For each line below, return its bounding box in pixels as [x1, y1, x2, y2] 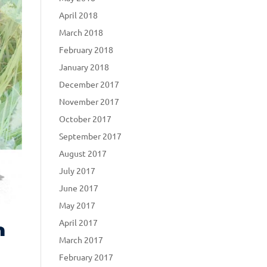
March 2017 [58, 234, 103, 245]
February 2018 [58, 44, 113, 55]
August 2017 [58, 147, 107, 159]
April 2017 [58, 216, 98, 228]
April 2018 [58, 9, 98, 20]
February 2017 [58, 251, 113, 262]
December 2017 [58, 78, 119, 89]
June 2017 [58, 182, 98, 193]
